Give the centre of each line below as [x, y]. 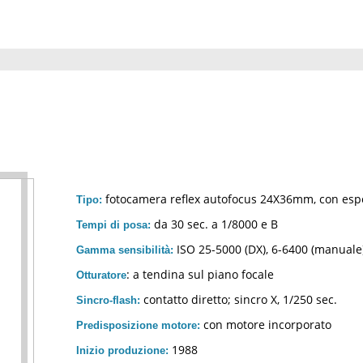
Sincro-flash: [108, 300]
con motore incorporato [266, 325]
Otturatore [101, 275]
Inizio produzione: [122, 350]
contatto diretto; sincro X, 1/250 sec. [239, 299]
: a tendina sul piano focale [200, 274]
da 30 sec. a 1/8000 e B [214, 224]
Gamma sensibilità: [125, 250]
